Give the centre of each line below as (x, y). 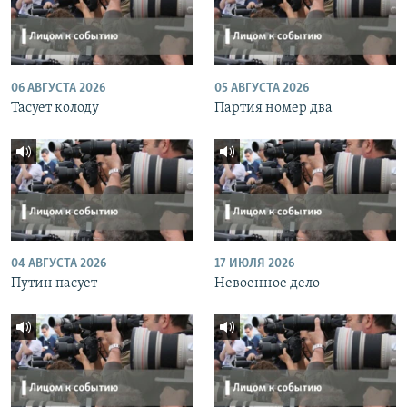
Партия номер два (273, 108)
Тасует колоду (55, 108)
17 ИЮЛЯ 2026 (254, 264)
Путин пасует (54, 284)
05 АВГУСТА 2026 (262, 88)
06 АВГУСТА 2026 (58, 88)
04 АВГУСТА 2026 (59, 264)
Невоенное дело (267, 284)
